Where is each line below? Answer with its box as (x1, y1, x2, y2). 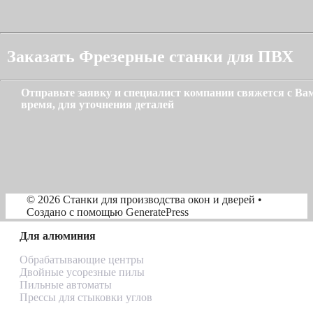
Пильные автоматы (20, 278, 112, 291)
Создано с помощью (27, 205, 126, 218)
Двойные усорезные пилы (20, 265, 145, 278)
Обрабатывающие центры (20, 253, 144, 265)
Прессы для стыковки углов (20, 291, 152, 303)
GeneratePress (126, 205, 189, 218)
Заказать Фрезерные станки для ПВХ (7, 47, 293, 66)
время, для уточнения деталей (21, 98, 174, 110)
